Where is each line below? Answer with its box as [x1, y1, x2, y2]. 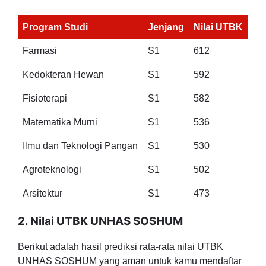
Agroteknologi [23, 164, 81, 175]
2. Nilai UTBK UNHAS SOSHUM [18, 214, 183, 228]
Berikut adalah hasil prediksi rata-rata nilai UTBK [18, 242, 223, 252]
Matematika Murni [23, 117, 97, 127]
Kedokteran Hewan [23, 69, 104, 80]
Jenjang [148, 22, 184, 32]
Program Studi [23, 22, 88, 32]
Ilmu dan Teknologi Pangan [23, 141, 138, 151]
